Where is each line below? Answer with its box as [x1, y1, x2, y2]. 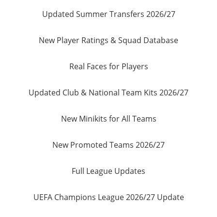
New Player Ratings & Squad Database [39, 35, 178, 46]
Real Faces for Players [69, 61, 148, 72]
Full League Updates [72, 166, 145, 177]
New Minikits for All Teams [61, 113, 156, 124]
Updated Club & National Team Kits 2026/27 [29, 87, 188, 98]
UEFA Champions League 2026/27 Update [33, 192, 184, 203]
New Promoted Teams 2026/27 [52, 139, 165, 151]
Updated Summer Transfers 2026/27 [42, 9, 175, 20]
